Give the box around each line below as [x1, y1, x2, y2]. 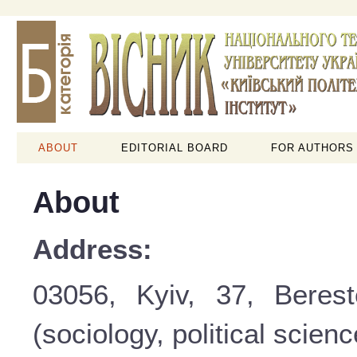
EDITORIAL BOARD [121, 142, 228, 154]
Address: [33, 233, 152, 265]
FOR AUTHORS [271, 142, 354, 154]
